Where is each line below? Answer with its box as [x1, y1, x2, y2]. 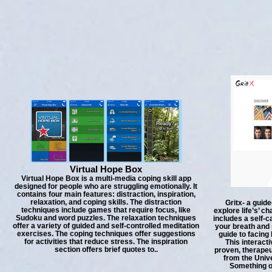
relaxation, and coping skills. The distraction [30, 198, 182, 206]
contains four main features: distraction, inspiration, [16, 190, 195, 198]
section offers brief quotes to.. [54, 245, 158, 253]
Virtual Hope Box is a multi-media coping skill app [21, 174, 191, 182]
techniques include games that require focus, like [21, 206, 191, 214]
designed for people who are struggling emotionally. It [15, 182, 197, 190]
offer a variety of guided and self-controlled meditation [13, 222, 199, 229]
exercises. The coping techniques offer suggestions [16, 229, 195, 237]
